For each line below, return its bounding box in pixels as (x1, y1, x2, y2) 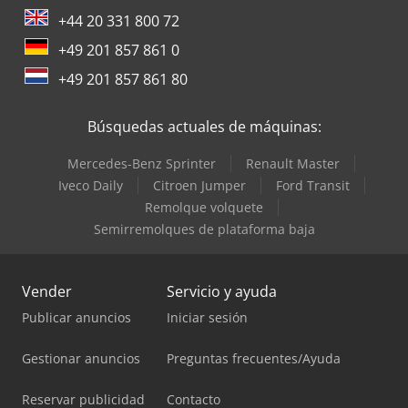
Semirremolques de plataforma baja (93, 219, 315, 238)
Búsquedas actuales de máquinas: (87, 116, 321, 137)
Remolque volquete (144, 198, 263, 216)
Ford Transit (275, 176, 350, 194)
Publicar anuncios (22, 308, 131, 326)
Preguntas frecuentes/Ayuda (167, 349, 341, 367)
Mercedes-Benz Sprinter (67, 154, 216, 172)
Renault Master (246, 154, 340, 172)
